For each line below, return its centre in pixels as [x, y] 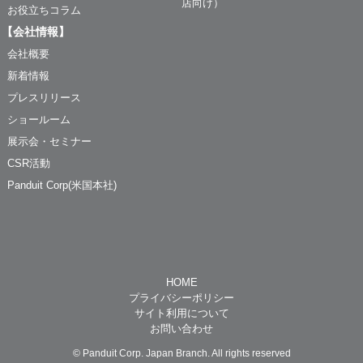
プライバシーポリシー [181, 297]
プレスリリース [44, 97]
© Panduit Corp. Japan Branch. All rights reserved [181, 353]
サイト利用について [181, 313]
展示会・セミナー [49, 141]
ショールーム [38, 119]
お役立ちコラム [44, 10]
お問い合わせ [181, 328]
